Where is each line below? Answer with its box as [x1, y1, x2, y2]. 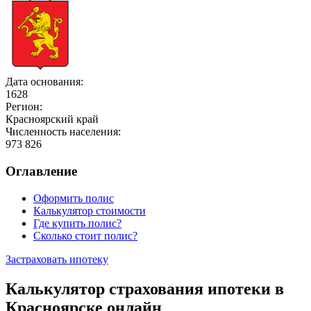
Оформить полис [33, 192, 114, 204]
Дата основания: [6, 76, 83, 88]
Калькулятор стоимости [33, 204, 146, 217]
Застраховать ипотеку [6, 253, 108, 265]
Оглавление [6, 164, 77, 179]
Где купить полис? [33, 217, 121, 229]
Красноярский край [6, 113, 99, 126]
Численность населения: [6, 126, 121, 138]
